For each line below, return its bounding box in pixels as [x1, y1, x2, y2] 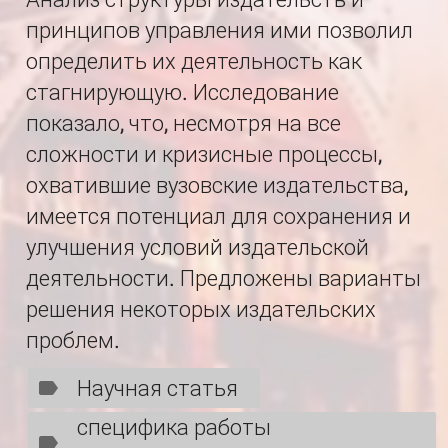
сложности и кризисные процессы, [26, 142, 382, 167]
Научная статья [77, 375, 238, 401]
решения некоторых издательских [26, 297, 376, 322]
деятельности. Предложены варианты [26, 266, 421, 291]
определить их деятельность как [26, 49, 362, 74]
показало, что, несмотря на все [26, 111, 341, 136]
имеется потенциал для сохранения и [26, 204, 411, 229]
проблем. [26, 328, 120, 353]
